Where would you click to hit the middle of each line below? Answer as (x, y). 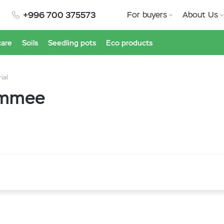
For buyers (147, 15)
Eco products (129, 43)
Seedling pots (72, 43)
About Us (200, 15)
